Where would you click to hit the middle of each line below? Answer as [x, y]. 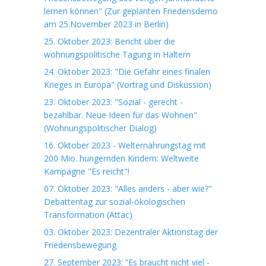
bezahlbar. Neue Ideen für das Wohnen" [121, 115]
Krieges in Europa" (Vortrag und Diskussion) [128, 85]
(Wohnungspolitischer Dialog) [100, 128]
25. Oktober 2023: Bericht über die [110, 41]
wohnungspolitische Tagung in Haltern [117, 54]
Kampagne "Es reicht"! [87, 171]
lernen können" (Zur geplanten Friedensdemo [131, 11]
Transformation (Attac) [88, 215]
